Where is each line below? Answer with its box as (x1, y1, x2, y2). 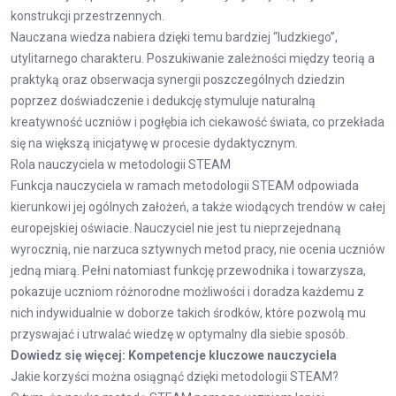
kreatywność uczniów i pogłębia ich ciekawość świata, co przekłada (11, 115, 385, 129)
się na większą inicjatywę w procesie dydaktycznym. (11, 136, 301, 150)
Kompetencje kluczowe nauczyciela (128, 348, 337, 362)
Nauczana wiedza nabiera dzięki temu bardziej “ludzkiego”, (11, 30, 338, 44)
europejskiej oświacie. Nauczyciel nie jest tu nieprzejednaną (11, 221, 341, 235)
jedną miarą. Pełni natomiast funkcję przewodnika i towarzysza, (11, 263, 366, 278)
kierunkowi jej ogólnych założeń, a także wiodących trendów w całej (11, 200, 385, 214)
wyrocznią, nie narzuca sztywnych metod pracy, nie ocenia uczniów (11, 242, 385, 256)
